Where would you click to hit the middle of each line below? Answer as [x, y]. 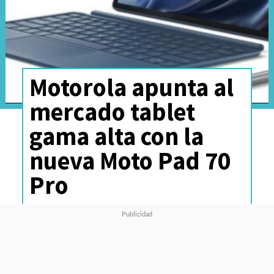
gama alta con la [116, 136]
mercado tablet [112, 111]
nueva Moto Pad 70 [130, 160]
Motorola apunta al [131, 87]
